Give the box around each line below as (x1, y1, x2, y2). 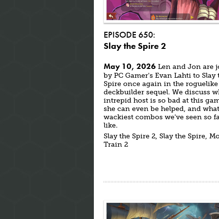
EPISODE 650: (104, 29, 155, 40)
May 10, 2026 (104, 61, 156, 71)
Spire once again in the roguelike (104, 80, 218, 88)
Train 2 (104, 140, 128, 149)
